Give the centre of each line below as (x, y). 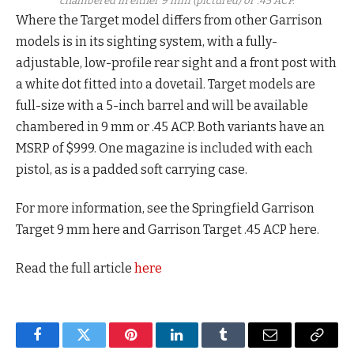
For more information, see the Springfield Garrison (165, 209)
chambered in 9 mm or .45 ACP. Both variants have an (170, 126)
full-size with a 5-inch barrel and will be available (162, 105)
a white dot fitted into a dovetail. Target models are (166, 84)
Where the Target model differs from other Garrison (169, 20)
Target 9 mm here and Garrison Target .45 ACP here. (169, 230)
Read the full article (75, 269)
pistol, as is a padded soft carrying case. (133, 169)
